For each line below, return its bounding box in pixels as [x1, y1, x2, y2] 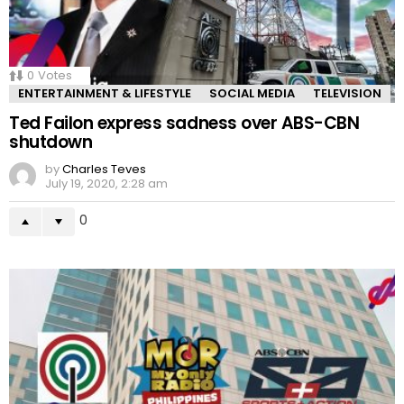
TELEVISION [313, 85, 381, 103]
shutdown [9, 130, 93, 155]
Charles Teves [62, 161, 146, 179]
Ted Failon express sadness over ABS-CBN [9, 111, 360, 136]
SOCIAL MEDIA [209, 85, 295, 103]
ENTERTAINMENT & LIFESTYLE [18, 85, 191, 103]
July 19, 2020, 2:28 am [45, 175, 168, 193]
